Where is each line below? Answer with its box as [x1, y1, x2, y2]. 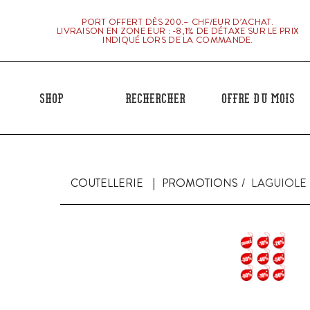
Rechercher [125, 89, 185, 106]
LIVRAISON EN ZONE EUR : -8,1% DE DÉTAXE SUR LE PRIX [56, 24, 300, 37]
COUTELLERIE [71, 175, 143, 191]
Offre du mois [221, 89, 295, 106]
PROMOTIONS [162, 175, 238, 191]
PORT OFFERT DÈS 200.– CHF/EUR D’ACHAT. [82, 15, 274, 28]
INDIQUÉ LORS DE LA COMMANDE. [102, 33, 253, 46]
